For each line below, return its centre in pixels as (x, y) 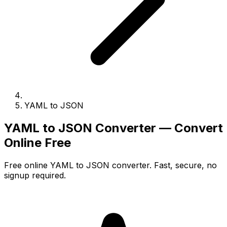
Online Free (37, 142)
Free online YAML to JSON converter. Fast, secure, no (110, 165)
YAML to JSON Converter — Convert (113, 128)
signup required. (35, 175)
